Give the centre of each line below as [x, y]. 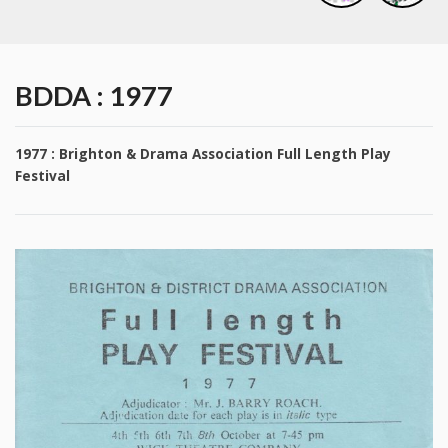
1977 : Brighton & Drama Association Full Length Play [203, 154]
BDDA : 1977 [94, 96]
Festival [42, 176]
